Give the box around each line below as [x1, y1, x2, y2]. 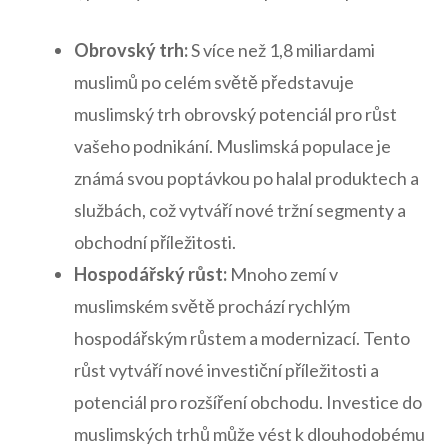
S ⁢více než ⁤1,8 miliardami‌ [188, 39, 375, 62]
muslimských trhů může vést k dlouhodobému [74, 423, 425, 446]
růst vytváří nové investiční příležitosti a [74, 359, 379, 382]
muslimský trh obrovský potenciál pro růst [74, 103, 397, 126]
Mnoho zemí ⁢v [227, 263, 338, 286]
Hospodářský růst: [74, 263, 227, 286]
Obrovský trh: [74, 39, 188, 62]
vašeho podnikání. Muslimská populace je [74, 135, 391, 158]
